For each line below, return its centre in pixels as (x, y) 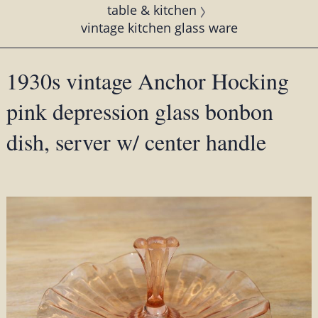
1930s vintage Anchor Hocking (147, 80)
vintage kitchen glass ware (159, 27)
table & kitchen (152, 10)
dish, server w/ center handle (136, 141)
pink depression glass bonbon (139, 111)
